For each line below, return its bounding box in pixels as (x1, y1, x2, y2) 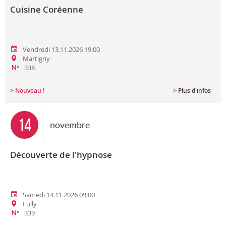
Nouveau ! (15, 86, 44, 95)
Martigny (23, 54, 50, 63)
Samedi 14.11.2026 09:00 (23, 190, 95, 199)
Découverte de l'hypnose (10, 149, 112, 160)
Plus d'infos (178, 86, 211, 95)
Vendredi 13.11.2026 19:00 (23, 45, 100, 54)
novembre (50, 120, 90, 130)
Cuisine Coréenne (10, 4, 83, 15)
